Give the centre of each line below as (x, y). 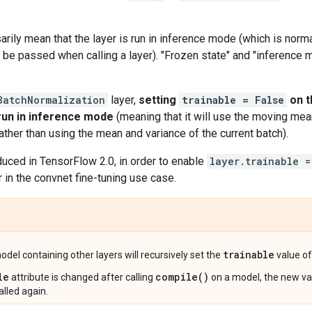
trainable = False (233, 100)
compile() (182, 276)
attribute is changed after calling (82, 277)
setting (159, 100)
